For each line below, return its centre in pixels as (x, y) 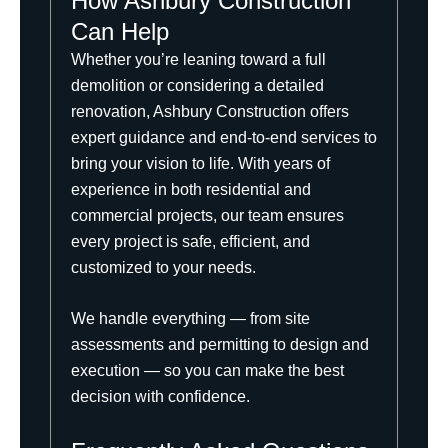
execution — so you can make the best (207, 371)
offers (327, 111)
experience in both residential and (191, 189)
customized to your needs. (163, 267)
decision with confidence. (160, 397)
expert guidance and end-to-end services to (224, 137)
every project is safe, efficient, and (190, 241)
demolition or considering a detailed (197, 85)
